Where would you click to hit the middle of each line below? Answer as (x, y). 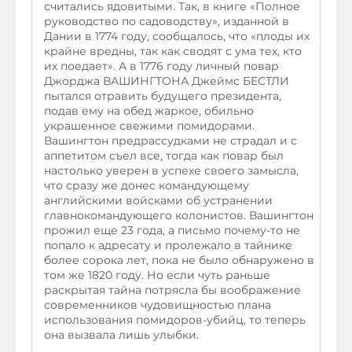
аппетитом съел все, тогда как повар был (164, 155)
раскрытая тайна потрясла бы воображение (172, 290)
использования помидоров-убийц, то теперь (175, 319)
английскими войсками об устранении (158, 200)
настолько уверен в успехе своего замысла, (171, 170)
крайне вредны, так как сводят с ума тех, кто (173, 51)
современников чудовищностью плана (158, 304)
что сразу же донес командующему (147, 185)
